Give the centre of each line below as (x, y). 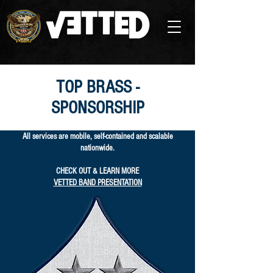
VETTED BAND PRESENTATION (97, 183)
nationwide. (97, 148)
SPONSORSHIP (97, 108)
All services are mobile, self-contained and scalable (97, 136)
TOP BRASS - (97, 87)
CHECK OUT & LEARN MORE (97, 171)
